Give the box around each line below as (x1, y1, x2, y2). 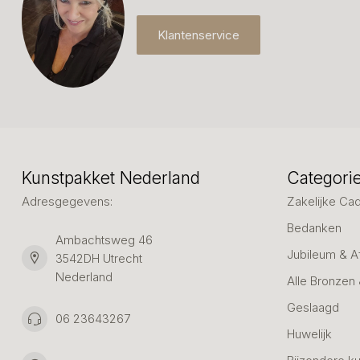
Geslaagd (287, 299, 339, 315)
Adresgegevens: (22, 193, 112, 209)
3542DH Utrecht (55, 250, 142, 266)
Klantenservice (157, 27, 239, 43)
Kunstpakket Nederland (22, 167, 200, 188)
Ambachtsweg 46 (55, 231, 153, 247)
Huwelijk (287, 325, 332, 342)
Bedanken (287, 219, 342, 235)
